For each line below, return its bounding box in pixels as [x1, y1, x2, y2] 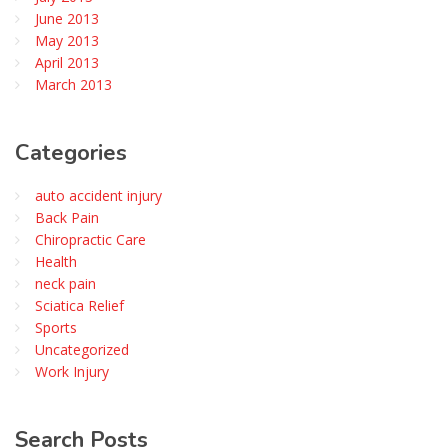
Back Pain [35, 207, 99, 227]
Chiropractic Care [35, 229, 146, 249]
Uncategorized [35, 339, 129, 359]
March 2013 [35, 74, 112, 94]
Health [35, 251, 77, 271]
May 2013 [35, 30, 99, 50]
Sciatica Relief [35, 295, 124, 315]
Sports [35, 317, 77, 337]
